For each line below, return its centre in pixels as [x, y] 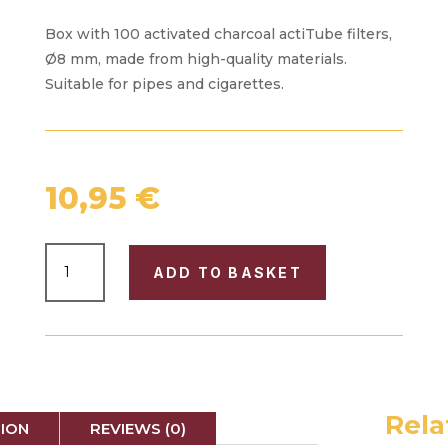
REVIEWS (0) [138, 428]
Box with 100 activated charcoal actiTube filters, [218, 34]
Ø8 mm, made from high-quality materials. [195, 59]
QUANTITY [91, 390]
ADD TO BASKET [227, 272]
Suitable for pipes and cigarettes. [164, 84]
